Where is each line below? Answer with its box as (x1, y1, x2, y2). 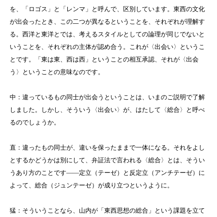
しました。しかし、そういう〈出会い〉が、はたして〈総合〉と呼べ (10, 106, 205, 114)
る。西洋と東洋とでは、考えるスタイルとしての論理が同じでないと (10, 31, 205, 38)
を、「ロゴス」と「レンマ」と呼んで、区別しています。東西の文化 (10, 5, 205, 13)
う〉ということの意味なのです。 (10, 68, 104, 76)
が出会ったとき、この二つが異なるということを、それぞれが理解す (10, 18, 205, 26)
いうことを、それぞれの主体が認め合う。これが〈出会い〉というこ (10, 43, 205, 51)
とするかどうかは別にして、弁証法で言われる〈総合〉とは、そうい (10, 156, 205, 164)
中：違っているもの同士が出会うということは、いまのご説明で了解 (10, 93, 205, 101)
